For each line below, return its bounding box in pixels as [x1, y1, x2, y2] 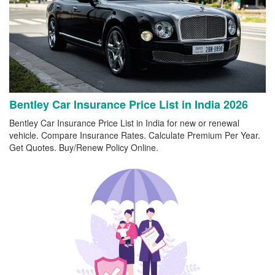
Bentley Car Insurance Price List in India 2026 [9, 96, 248, 112]
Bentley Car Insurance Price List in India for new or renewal [9, 116, 239, 129]
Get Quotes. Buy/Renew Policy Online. [9, 141, 158, 153]
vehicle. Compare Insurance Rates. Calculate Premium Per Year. [9, 128, 260, 141]
